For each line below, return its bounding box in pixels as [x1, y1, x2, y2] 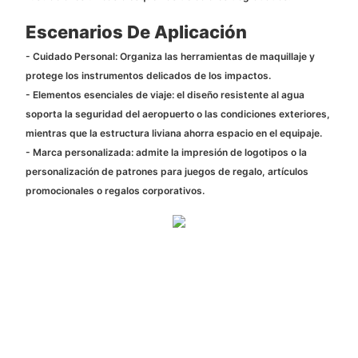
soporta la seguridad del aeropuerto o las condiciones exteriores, [25, 107, 330, 120]
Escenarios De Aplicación [25, 22, 247, 43]
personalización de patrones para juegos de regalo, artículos [25, 165, 308, 177]
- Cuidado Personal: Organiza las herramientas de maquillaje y [25, 50, 315, 62]
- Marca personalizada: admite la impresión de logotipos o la [25, 145, 307, 158]
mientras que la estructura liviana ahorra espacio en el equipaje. [25, 126, 322, 139]
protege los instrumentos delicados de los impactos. [25, 69, 271, 82]
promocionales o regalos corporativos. [25, 184, 205, 197]
